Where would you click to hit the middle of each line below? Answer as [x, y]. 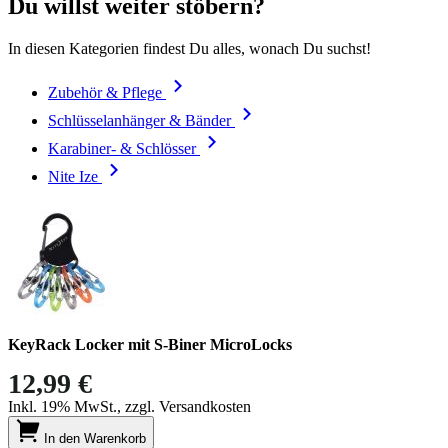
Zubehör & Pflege [105, 93]
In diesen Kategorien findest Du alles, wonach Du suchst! [189, 49]
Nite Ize [73, 177]
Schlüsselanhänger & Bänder [139, 121]
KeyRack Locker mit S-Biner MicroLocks [150, 345]
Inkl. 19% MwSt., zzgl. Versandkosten [129, 407]
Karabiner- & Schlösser [122, 149]
